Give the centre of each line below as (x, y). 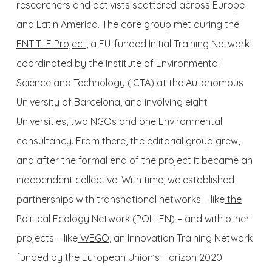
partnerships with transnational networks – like (120, 199)
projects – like (47, 238)
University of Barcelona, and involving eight (112, 102)
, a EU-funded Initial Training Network (168, 44)
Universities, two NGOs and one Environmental (119, 121)
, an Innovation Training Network (181, 238)
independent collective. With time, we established (125, 180)
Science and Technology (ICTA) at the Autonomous (130, 83)
